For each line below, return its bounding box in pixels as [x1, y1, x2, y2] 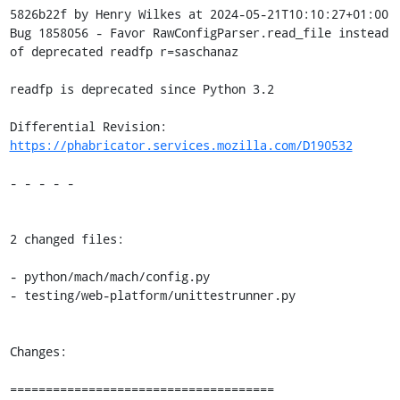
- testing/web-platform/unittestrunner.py [9, 287, 296, 304]
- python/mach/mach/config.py [9, 268, 210, 285]
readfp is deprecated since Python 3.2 [9, 80, 274, 97]
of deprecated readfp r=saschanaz [9, 43, 238, 60]
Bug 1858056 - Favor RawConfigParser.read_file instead [9, 24, 388, 41]
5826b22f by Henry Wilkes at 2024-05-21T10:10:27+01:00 [9, 5, 388, 22]
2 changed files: [9, 230, 124, 247]
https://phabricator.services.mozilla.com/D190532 [9, 137, 353, 154]
